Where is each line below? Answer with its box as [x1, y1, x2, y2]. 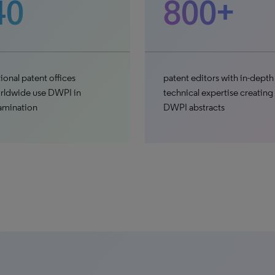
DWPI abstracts [163, 101, 225, 113]
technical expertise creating [163, 87, 273, 98]
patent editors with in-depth [163, 72, 274, 83]
